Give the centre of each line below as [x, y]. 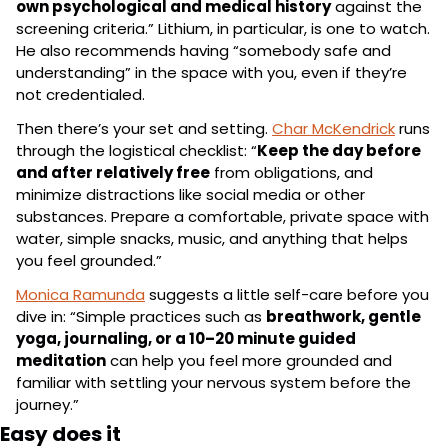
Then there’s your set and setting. [144, 128]
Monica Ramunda [80, 294]
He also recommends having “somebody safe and [203, 50]
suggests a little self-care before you [287, 294]
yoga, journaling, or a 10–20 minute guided [186, 338]
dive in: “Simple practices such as [141, 316]
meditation [61, 360]
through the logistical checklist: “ [136, 150]
